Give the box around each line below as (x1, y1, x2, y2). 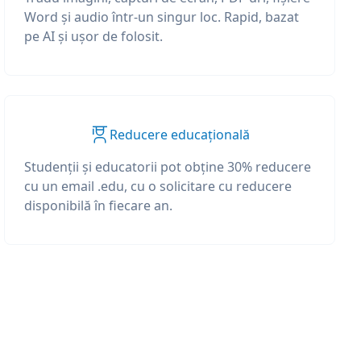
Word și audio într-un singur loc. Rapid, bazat (24, 8, 300, 26)
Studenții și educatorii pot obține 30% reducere (24, 158, 312, 176)
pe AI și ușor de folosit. (24, 27, 164, 45)
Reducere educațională (109, 126, 250, 143)
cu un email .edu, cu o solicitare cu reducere (24, 177, 293, 195)
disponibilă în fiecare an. (24, 197, 173, 214)
